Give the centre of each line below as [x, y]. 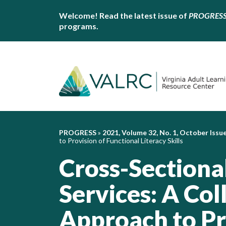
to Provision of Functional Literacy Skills [121, 140]
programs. [79, 26]
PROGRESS [78, 132]
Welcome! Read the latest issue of [124, 15]
